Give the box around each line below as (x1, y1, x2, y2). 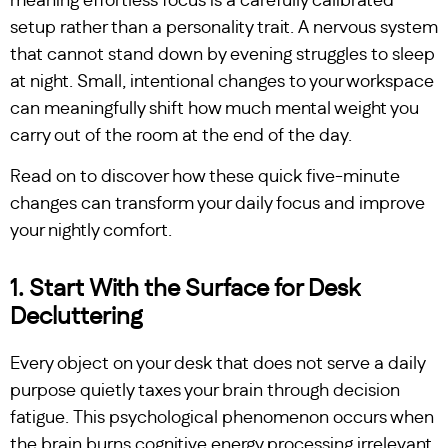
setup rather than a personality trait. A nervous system (10, 18, 438, 37)
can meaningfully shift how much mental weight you (10, 99, 419, 118)
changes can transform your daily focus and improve (10, 195, 425, 214)
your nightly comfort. (10, 222, 172, 241)
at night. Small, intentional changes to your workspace (10, 72, 434, 91)
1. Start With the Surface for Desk (10, 277, 360, 302)
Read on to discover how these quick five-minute (10, 168, 400, 187)
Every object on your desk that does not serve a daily (10, 355, 425, 374)
